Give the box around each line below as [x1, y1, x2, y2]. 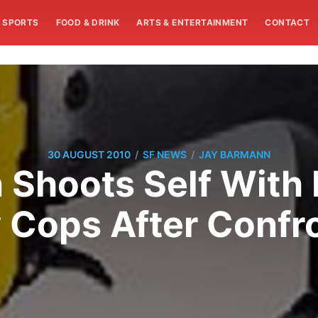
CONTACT [265, 17, 310, 28]
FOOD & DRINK [55, 17, 120, 28]
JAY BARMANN [199, 148, 270, 161]
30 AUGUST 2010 [48, 148, 131, 161]
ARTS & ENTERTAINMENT [136, 17, 248, 28]
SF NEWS [143, 148, 187, 161]
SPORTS [2, 17, 39, 28]
